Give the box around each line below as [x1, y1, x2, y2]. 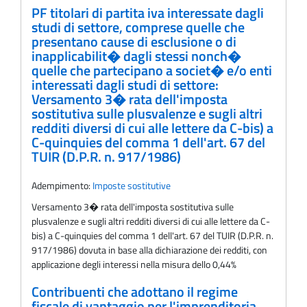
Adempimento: [32, 177, 93, 193]
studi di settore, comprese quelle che [32, 17, 245, 38]
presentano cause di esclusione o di [32, 32, 236, 53]
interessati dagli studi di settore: [32, 75, 219, 96]
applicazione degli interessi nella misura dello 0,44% [32, 256, 236, 271]
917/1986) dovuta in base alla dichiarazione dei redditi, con [32, 242, 267, 257]
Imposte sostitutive [93, 177, 171, 193]
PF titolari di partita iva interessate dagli [32, 3, 264, 24]
